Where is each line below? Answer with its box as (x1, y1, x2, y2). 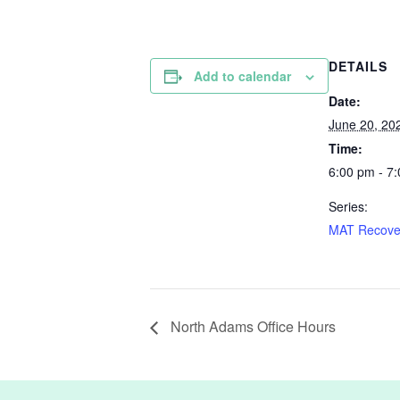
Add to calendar (194, 67, 291, 85)
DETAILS (329, 57, 387, 75)
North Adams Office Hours (167, 315, 336, 337)
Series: (329, 197, 368, 215)
